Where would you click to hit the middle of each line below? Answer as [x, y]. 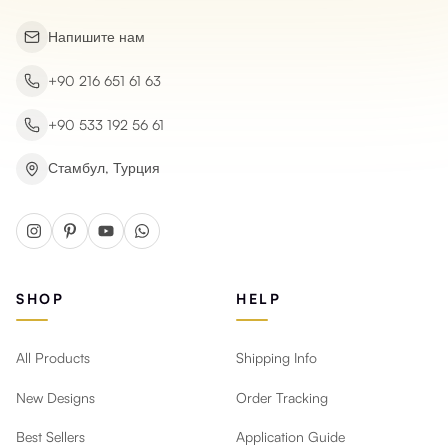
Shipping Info [276, 358]
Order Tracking [282, 397]
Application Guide [290, 437]
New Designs [55, 397]
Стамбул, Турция [104, 167]
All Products [53, 358]
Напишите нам [96, 36]
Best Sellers [50, 437]
